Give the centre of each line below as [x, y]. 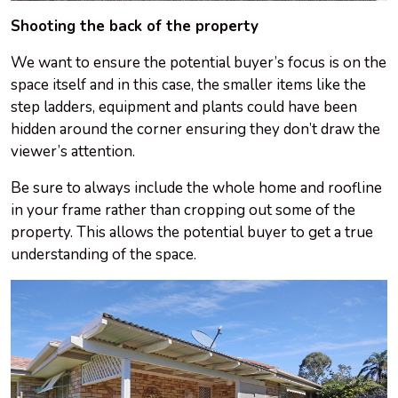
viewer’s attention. [73, 152]
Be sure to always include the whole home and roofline [196, 188]
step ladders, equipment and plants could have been [184, 107]
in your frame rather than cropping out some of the [183, 211]
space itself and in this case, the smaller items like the [188, 85]
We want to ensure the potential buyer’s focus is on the [199, 63]
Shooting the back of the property [135, 27]
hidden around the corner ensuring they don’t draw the [195, 130]
